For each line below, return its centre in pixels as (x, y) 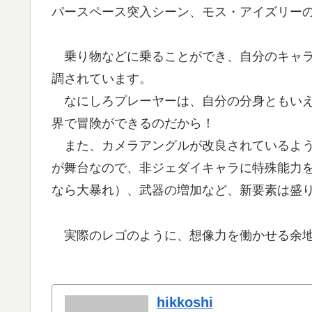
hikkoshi (185, 303)
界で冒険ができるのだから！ (133, 124)
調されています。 (102, 79)
